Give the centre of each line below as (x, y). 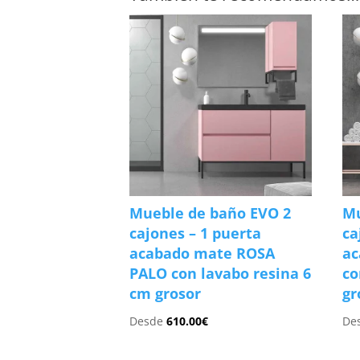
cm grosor (166, 294)
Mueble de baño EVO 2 (211, 213)
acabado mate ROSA (202, 254)
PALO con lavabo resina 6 (221, 274)
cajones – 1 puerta (196, 233)
